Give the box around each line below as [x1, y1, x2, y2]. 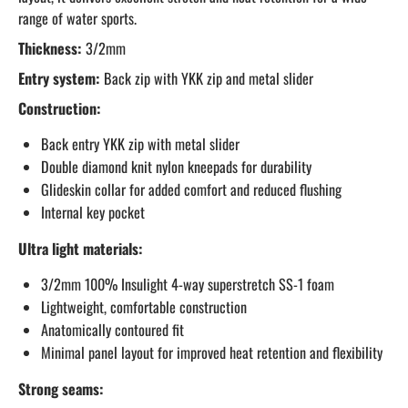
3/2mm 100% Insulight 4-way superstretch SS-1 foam [41, 273, 334, 295]
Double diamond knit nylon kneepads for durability [41, 156, 311, 178]
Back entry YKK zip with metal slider [41, 133, 240, 155]
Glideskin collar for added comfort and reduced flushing [41, 178, 342, 200]
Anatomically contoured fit [41, 319, 184, 341]
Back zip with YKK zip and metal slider [100, 67, 313, 89]
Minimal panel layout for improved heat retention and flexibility [41, 342, 382, 363]
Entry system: [18, 67, 100, 89]
